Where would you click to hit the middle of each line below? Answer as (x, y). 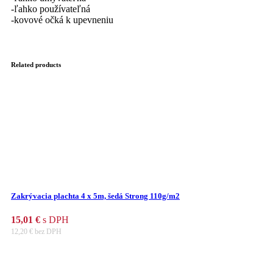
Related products (36, 65)
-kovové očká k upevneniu (62, 19)
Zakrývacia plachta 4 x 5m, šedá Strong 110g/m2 (95, 196)
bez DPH (47, 231)
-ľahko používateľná (51, 9)
